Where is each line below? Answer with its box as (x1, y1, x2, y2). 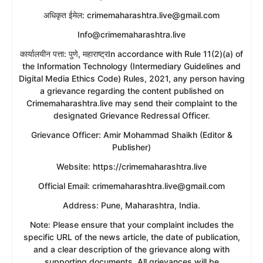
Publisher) (112, 142, 151, 153)
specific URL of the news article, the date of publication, (23, 232, 240, 242)
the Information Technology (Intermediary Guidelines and (22, 61, 241, 72)
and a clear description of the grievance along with (33, 244, 230, 255)
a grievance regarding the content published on (39, 86, 224, 96)
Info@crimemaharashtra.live (77, 29, 186, 40)
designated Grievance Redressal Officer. (53, 110, 210, 121)
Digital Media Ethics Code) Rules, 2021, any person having (18, 73, 245, 84)
